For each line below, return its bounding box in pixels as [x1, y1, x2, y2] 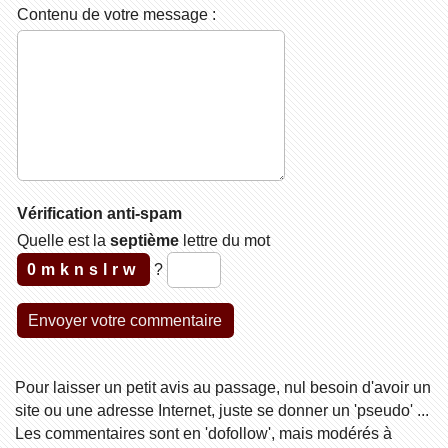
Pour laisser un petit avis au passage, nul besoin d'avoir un [14, 378, 431, 397]
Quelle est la [16, 231, 110, 250]
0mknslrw [26, 260, 140, 279]
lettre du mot [178, 231, 270, 250]
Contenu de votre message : [16, 4, 216, 23]
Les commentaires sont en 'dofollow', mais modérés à [14, 424, 392, 443]
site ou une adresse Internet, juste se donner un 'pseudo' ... [14, 401, 429, 420]
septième [109, 231, 179, 250]
